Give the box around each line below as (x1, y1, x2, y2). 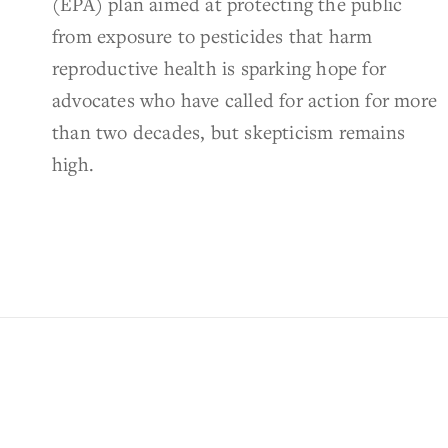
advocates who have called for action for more (52, 86, 438, 112)
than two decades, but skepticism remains (52, 118, 406, 144)
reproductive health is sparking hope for (52, 54, 387, 80)
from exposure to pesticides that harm (52, 22, 373, 48)
